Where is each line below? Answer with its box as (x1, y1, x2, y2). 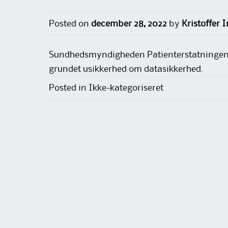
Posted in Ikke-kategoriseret (49, 84, 163, 93)
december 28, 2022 (91, 20, 167, 28)
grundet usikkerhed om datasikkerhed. (49, 65, 203, 74)
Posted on (49, 20, 91, 28)
